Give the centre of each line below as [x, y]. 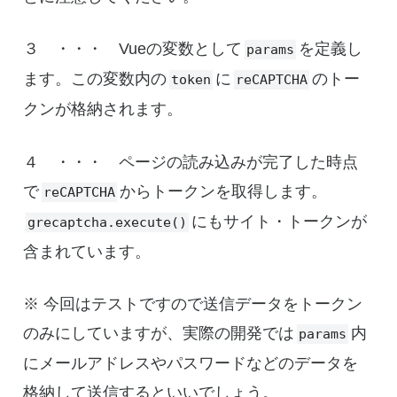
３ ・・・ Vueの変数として [133, 49]
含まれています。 [87, 251]
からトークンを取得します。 [224, 191]
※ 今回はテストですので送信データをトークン [193, 304]
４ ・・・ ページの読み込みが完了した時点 [191, 162]
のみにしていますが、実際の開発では [159, 334]
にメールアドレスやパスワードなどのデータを [191, 364]
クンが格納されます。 [103, 109]
